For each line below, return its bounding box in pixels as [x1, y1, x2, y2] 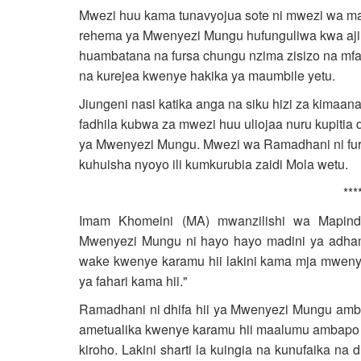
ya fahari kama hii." [79, 272, 188, 290]
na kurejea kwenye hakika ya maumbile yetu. [79, 66, 335, 85]
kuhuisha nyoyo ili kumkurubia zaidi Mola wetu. [79, 155, 348, 173]
